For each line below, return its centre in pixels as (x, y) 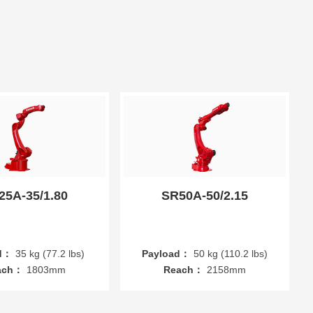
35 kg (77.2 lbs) (50, 254)
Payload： (166, 254)
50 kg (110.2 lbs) (231, 254)
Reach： (184, 270)
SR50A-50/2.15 (205, 196)
